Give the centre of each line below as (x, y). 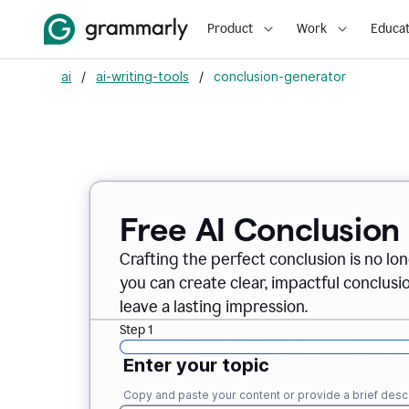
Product (230, 29)
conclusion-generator (280, 76)
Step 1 (136, 330)
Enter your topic (196, 365)
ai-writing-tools (142, 76)
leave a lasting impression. (213, 307)
